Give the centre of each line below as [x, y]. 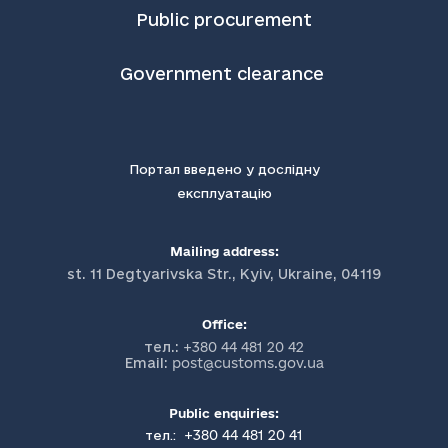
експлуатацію [224, 193]
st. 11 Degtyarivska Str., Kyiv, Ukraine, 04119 [224, 274]
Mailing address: [224, 251]
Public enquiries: [224, 413]
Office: [224, 324]
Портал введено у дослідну [224, 169]
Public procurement [224, 19]
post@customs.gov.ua [247, 363]
